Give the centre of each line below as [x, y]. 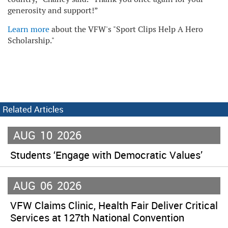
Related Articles [33, 109]
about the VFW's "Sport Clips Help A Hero [126, 29]
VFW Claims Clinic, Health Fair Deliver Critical [114, 205]
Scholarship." [31, 40]
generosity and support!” [53, 10]
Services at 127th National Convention [97, 217]
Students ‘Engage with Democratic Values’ [106, 155]
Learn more [28, 29]
